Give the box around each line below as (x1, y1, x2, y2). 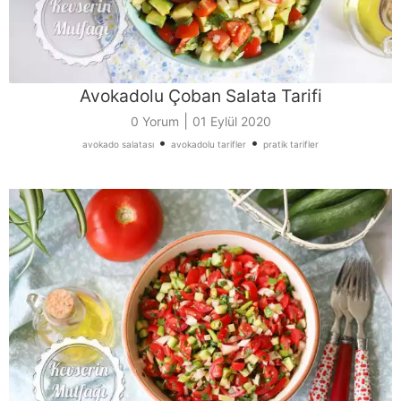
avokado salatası (82, 139, 154, 150)
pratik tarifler (263, 139, 319, 150)
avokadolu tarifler (171, 139, 246, 150)
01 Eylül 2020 (192, 114, 271, 130)
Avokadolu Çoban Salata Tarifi (79, 85, 322, 107)
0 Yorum (130, 114, 179, 130)
